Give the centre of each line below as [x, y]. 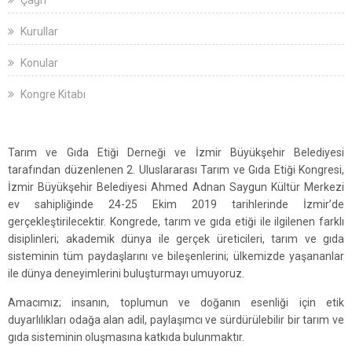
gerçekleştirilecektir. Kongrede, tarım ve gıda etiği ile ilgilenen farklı [176, 222]
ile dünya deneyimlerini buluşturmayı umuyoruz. [126, 273]
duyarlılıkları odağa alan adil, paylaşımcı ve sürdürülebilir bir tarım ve [176, 320]
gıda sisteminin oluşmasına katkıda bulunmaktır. [126, 337]
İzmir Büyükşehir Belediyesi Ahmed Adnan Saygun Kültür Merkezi [176, 187]
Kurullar [38, 31]
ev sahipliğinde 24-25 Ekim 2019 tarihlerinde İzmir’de [176, 204]
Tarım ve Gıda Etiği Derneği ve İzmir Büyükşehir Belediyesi [176, 152]
